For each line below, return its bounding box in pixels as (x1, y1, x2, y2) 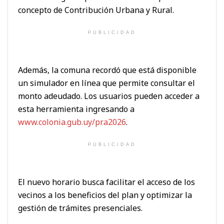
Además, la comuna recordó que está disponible (18, 64, 196, 75)
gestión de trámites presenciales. (18, 202, 142, 213)
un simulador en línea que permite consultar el (18, 77, 195, 88)
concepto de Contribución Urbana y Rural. (18, 4, 174, 15)
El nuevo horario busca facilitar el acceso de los (18, 176, 195, 187)
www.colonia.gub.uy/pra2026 (18, 116, 126, 127)
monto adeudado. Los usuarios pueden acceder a (18, 90, 199, 101)
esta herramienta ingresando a (18, 103, 134, 114)
